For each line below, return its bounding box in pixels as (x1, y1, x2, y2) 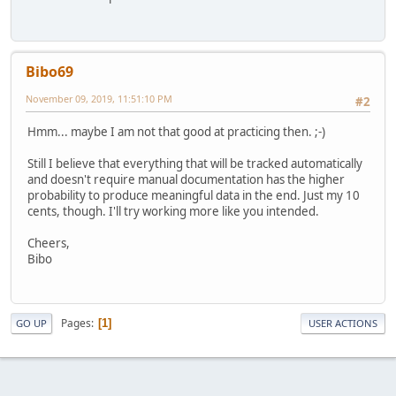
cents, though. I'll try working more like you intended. (27, 203, 319, 220)
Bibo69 (26, 61, 73, 81)
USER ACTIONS (308, 316, 377, 331)
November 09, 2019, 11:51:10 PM (26, 91, 172, 105)
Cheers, (27, 235, 70, 252)
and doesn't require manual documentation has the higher (27, 171, 345, 188)
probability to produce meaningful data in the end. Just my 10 (27, 187, 360, 204)
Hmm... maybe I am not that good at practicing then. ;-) (27, 124, 325, 141)
